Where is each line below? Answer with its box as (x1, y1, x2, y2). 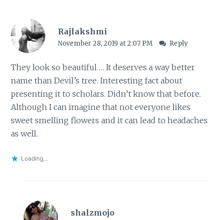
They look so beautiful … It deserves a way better (11, 62, 195, 72)
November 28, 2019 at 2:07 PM (57, 39, 154, 48)
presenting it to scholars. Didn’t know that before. (11, 88, 201, 99)
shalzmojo (70, 208, 114, 218)
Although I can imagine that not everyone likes (11, 102, 191, 112)
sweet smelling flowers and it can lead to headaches (11, 115, 208, 125)
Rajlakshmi (57, 26, 107, 36)
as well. (11, 128, 38, 138)
